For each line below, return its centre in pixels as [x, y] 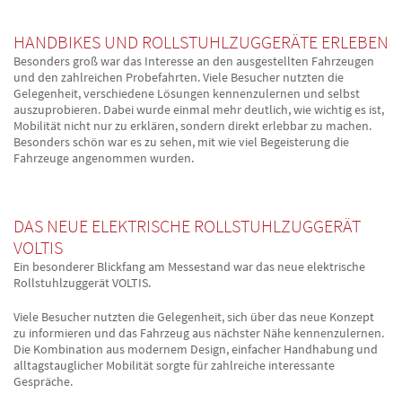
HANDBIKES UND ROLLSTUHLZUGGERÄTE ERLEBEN [201, 42]
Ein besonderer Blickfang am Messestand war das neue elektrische [189, 267]
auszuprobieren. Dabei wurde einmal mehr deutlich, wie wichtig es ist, [199, 110]
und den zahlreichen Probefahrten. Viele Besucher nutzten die [179, 78]
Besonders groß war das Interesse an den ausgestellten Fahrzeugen [194, 61]
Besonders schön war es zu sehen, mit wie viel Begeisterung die [181, 142]
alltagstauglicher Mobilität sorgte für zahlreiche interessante [174, 366]
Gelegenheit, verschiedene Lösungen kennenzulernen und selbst [187, 94]
